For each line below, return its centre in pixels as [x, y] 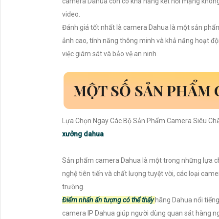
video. [71, 14]
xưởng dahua [83, 134]
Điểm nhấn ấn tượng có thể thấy [109, 200]
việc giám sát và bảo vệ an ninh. [110, 54]
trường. [73, 186]
